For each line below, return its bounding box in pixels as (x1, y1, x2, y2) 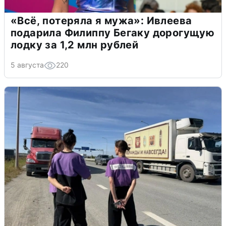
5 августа (11, 61, 44, 70)
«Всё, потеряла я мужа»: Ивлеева (11, 15, 192, 27)
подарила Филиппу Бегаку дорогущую (11, 27, 215, 39)
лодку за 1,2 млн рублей (11, 39, 139, 51)
